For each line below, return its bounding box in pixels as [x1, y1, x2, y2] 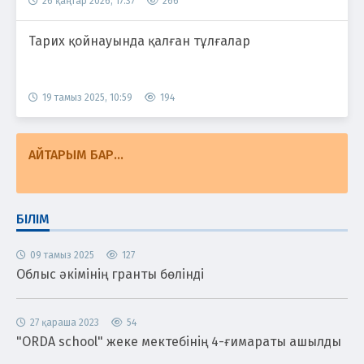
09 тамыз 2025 [30, 249, 94, 261]
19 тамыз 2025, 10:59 [42, 91, 132, 103]
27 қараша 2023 [30, 316, 99, 328]
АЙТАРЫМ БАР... [28, 146, 123, 162]
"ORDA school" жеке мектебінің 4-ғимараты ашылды [16, 333, 341, 349]
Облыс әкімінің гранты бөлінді [16, 266, 204, 282]
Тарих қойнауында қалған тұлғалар [28, 32, 250, 49]
